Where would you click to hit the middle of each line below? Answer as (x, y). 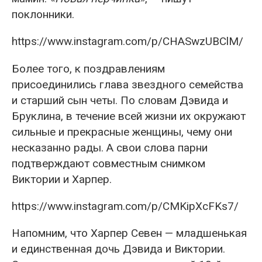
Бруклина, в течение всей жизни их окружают (129, 116)
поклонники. (43, 14)
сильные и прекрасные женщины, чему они (122, 132)
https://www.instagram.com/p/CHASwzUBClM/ (127, 41)
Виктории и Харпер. (62, 179)
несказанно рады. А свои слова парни (110, 147)
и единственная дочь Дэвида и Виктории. (118, 249)
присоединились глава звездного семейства (127, 84)
